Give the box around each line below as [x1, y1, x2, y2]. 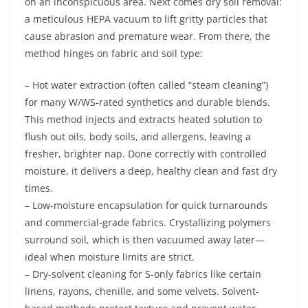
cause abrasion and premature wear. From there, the [25, 30, 270, 43]
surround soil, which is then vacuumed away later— [25, 233, 265, 246]
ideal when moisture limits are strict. [25, 250, 195, 263]
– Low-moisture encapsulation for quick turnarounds [25, 199, 267, 212]
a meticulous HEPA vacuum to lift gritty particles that [25, 12, 267, 25]
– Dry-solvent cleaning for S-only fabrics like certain [25, 267, 261, 280]
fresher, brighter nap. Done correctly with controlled [25, 147, 267, 160]
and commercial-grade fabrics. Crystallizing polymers [25, 216, 271, 229]
